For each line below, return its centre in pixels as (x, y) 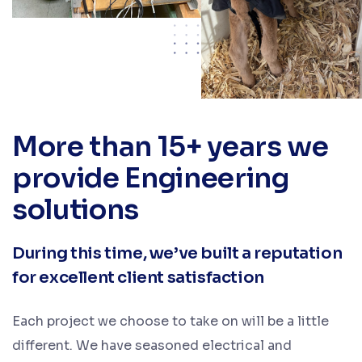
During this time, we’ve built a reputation (177, 253)
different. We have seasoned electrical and (152, 345)
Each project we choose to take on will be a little (170, 321)
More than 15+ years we (170, 146)
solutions (76, 209)
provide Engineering (151, 178)
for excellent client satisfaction (138, 277)
